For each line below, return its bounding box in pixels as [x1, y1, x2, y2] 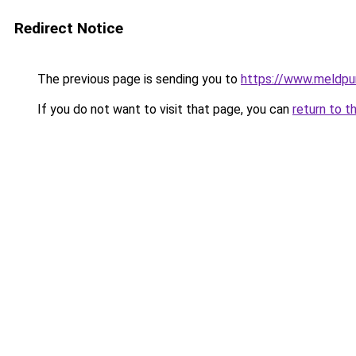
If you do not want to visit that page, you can [34, 102, 292, 117]
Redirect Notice [14, 19, 123, 37]
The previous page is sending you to [34, 72, 241, 87]
